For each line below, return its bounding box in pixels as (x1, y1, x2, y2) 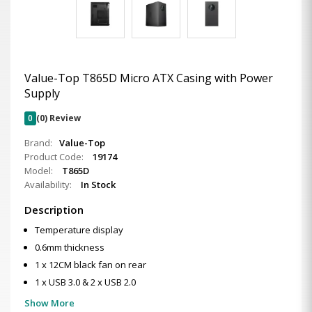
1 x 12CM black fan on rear (35, 258, 146, 271)
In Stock (81, 178, 116, 191)
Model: (24, 164, 55, 177)
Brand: (24, 136, 52, 149)
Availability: (24, 178, 74, 191)
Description (24, 203, 84, 217)
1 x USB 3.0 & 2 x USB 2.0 (35, 276, 136, 288)
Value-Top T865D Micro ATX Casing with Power (24, 70, 273, 86)
